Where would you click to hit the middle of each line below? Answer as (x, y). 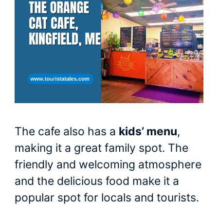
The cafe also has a (67, 131)
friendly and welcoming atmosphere (108, 164)
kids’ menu (148, 131)
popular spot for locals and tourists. (107, 197)
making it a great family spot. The (101, 148)
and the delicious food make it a (97, 181)
